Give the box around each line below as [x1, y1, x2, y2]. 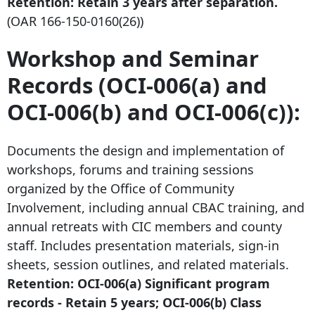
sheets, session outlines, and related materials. [7, 255, 289, 273]
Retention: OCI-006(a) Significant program [7, 274, 270, 292]
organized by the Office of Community [7, 179, 234, 197]
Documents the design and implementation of [7, 141, 284, 159]
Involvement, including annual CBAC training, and [7, 198, 304, 216]
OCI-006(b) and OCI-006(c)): [7, 97, 300, 127]
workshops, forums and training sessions [7, 160, 254, 178]
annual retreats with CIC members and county [7, 217, 282, 235]
